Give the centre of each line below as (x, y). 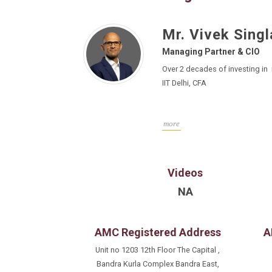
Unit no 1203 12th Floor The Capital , (158, 250)
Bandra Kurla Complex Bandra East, (158, 264)
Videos (185, 173)
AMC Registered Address (158, 232)
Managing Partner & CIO (211, 52)
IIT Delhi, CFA (184, 83)
